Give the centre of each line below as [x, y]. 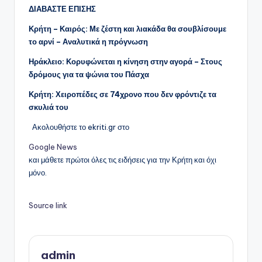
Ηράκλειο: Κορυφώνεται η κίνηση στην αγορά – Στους [125, 62]
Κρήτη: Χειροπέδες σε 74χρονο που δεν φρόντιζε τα [123, 94]
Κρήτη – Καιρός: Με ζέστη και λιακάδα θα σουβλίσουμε [127, 29]
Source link [48, 206]
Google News [53, 147]
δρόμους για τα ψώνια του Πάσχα [89, 75]
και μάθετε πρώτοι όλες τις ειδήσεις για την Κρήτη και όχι [123, 160]
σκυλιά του [49, 107]
